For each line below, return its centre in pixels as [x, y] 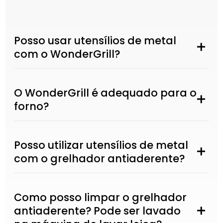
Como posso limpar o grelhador [100, 197]
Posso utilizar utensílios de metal [101, 145]
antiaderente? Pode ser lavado [97, 211]
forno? [31, 106]
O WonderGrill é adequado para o [105, 93]
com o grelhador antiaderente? [99, 158]
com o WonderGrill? [67, 54]
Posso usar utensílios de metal [95, 40]
